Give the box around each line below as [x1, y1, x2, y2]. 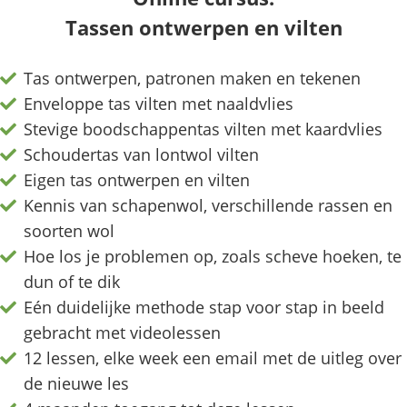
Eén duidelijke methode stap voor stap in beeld [24, 296, 385, 319]
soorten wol [24, 220, 115, 243]
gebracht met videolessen [24, 322, 222, 344]
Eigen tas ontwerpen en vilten [24, 169, 251, 192]
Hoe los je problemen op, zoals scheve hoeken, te [24, 245, 402, 268]
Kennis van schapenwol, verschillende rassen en [24, 194, 393, 217]
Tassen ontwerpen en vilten [65, 14, 342, 42]
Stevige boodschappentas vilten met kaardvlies [24, 118, 383, 141]
